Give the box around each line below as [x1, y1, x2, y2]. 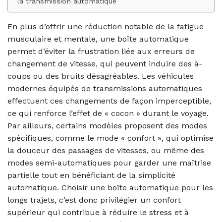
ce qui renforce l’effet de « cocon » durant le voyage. [7, 108, 209, 118]
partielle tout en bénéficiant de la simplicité [7, 170, 175, 180]
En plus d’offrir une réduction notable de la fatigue [7, 21, 204, 31]
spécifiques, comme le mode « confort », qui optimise [7, 133, 214, 143]
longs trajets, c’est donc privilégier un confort [7, 195, 181, 205]
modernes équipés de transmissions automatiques [7, 83, 202, 93]
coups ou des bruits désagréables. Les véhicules [7, 71, 194, 81]
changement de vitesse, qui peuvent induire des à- [7, 58, 202, 68]
